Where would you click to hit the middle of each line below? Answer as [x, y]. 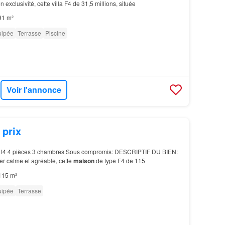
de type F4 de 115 [120, 161]
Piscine [55, 33]
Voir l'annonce [34, 89]
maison [84, 161]
